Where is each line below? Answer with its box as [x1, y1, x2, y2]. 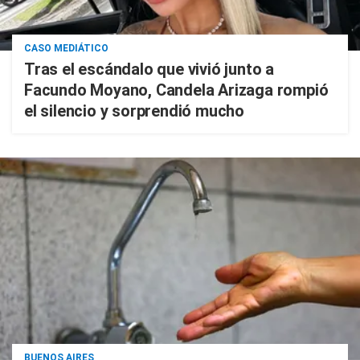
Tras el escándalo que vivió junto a [24, 59, 274, 79]
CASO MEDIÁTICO [24, 43, 108, 54]
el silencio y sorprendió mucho [24, 101, 245, 121]
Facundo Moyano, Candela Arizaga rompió [24, 80, 329, 100]
